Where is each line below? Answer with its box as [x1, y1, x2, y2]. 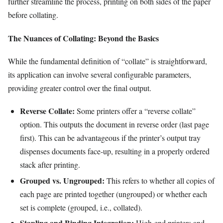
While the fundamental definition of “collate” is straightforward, [8, 55, 207, 66]
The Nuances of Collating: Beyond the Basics [8, 32, 159, 44]
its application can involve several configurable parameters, [8, 69, 191, 80]
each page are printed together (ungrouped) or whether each [20, 188, 207, 199]
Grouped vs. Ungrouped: [20, 174, 105, 186]
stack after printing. [20, 159, 80, 170]
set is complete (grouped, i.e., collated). [20, 202, 142, 213]
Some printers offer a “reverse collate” [75, 105, 196, 116]
